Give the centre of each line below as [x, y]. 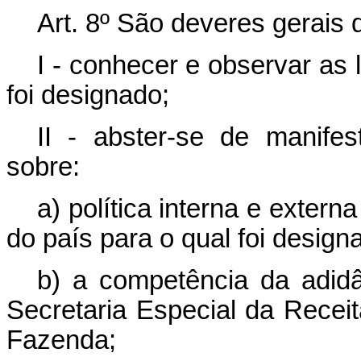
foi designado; [88, 95]
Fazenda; [61, 340]
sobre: [43, 167]
